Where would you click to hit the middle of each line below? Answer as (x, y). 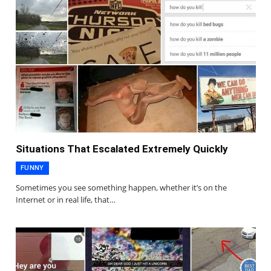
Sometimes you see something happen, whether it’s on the (121, 188)
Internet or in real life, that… (66, 200)
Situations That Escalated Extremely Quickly (122, 149)
